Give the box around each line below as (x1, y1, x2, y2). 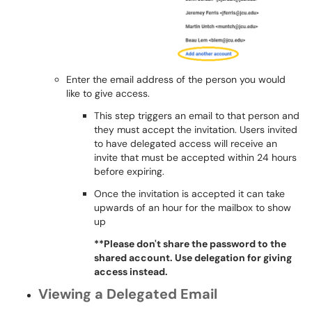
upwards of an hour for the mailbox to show (94, 201, 291, 214)
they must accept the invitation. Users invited (94, 123, 297, 136)
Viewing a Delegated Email (38, 284, 217, 303)
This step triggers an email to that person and (94, 109, 299, 122)
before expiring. (94, 164, 167, 178)
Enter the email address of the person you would (66, 72, 286, 86)
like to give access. (66, 86, 150, 100)
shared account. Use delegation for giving (94, 251, 292, 264)
